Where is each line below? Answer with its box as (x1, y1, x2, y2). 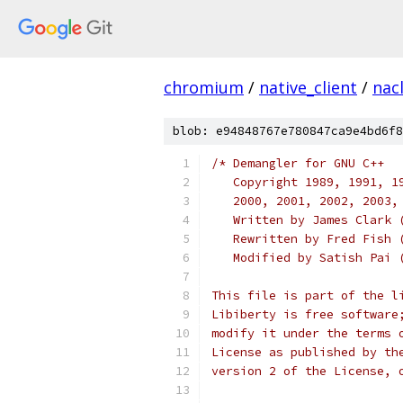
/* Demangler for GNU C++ (211, 156, 384, 171)
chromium (164, 76, 244, 98)
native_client (259, 76, 357, 98)
